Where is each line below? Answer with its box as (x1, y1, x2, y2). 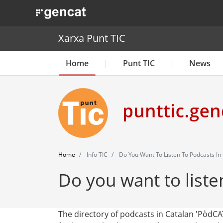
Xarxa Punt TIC (58, 31, 125, 45)
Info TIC (85, 150, 108, 159)
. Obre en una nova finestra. (35, 5, 131, 15)
